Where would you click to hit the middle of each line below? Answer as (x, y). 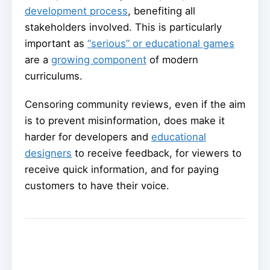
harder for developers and (88, 137)
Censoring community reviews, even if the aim (135, 105)
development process (76, 11)
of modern (172, 60)
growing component (99, 60)
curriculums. (54, 76)
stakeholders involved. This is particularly (123, 27)
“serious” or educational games (161, 44)
